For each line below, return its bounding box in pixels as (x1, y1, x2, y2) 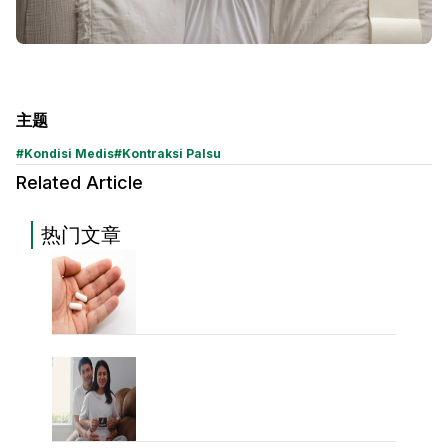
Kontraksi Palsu (122, 146, 221, 162)
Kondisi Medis (24, 146, 114, 162)
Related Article (16, 172, 143, 194)
